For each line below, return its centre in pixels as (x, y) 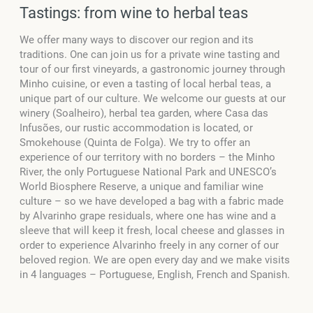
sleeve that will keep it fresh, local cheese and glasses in (152, 230)
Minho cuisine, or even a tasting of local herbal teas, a (145, 83)
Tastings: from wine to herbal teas (134, 13)
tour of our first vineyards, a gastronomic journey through (152, 69)
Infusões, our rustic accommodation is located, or (136, 128)
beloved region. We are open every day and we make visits (155, 260)
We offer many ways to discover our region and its (137, 39)
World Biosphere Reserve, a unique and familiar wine (141, 186)
